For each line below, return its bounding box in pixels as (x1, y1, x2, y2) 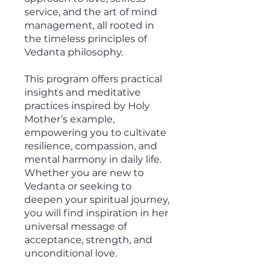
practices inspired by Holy (24, 99, 150, 112)
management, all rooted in (24, 19, 154, 31)
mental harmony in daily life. (24, 153, 161, 165)
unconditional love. (24, 247, 117, 259)
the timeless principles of (24, 32, 147, 44)
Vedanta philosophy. (24, 46, 123, 58)
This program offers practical (24, 73, 162, 85)
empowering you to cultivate (24, 126, 166, 138)
